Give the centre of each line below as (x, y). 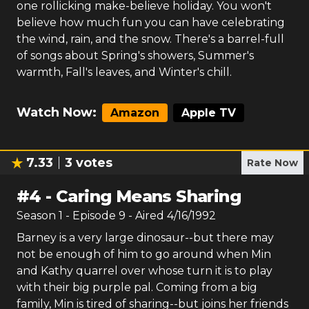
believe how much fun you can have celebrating (151, 22)
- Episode (92, 216)
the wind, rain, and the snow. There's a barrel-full (150, 39)
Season (38, 216)
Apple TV (209, 113)
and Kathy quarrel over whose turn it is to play (144, 271)
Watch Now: (57, 112)
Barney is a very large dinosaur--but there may (145, 238)
